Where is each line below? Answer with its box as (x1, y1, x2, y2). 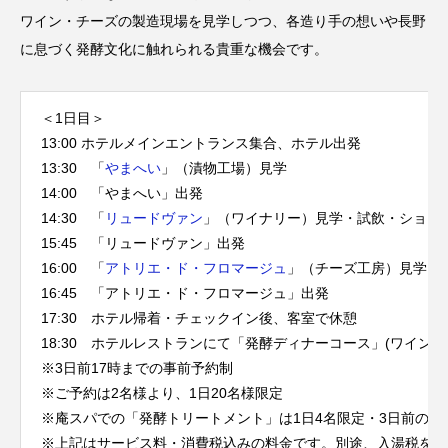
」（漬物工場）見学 (161, 159, 287, 176)
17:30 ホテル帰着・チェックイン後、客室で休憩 (41, 309, 357, 326)
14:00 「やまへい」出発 (41, 184, 203, 201)
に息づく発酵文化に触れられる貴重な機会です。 (20, 40, 328, 57)
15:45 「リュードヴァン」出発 (41, 234, 245, 251)
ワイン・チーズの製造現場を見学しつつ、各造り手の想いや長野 (20, 12, 426, 29)
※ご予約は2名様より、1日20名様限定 (41, 384, 283, 401)
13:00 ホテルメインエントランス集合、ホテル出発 (41, 134, 361, 151)
